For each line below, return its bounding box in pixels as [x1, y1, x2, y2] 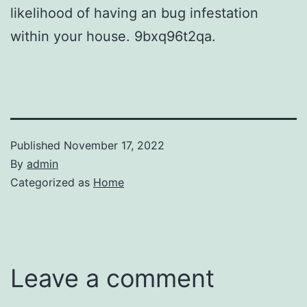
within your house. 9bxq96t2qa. [10, 27, 216, 45]
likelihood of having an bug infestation [10, 4, 258, 21]
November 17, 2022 [64, 138, 164, 152]
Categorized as [10, 175, 93, 189]
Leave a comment [10, 262, 214, 293]
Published [10, 138, 64, 152]
